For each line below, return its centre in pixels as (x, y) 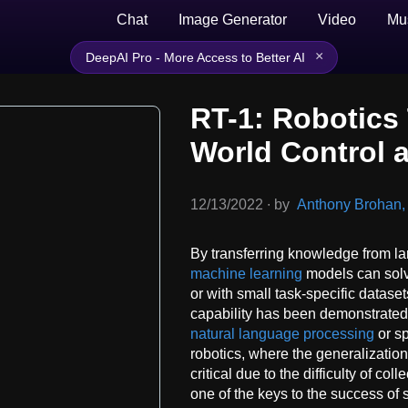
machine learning (246, 273)
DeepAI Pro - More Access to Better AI (195, 57)
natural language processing (282, 333)
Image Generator (233, 20)
